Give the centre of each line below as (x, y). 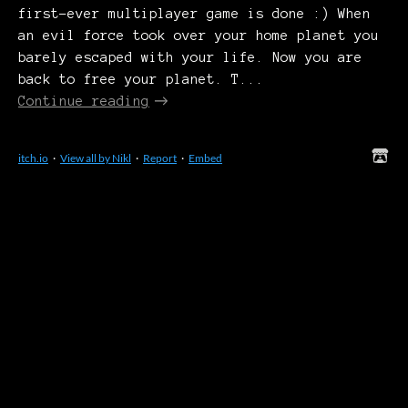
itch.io (33, 158)
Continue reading (84, 101)
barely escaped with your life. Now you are (190, 57)
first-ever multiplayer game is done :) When (194, 13)
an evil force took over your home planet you (199, 35)
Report (160, 158)
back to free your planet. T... (141, 79)
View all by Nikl (96, 158)
